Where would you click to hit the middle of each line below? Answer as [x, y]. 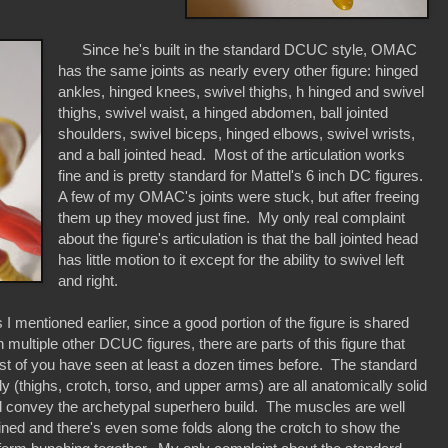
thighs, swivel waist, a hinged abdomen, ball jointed [223, 113]
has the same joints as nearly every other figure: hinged [238, 71]
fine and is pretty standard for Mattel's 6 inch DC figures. [243, 176]
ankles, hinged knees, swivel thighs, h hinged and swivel [241, 92]
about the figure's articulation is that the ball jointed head [238, 239]
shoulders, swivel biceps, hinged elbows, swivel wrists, [237, 134]
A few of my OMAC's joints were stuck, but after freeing [239, 197]
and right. [90, 281]
